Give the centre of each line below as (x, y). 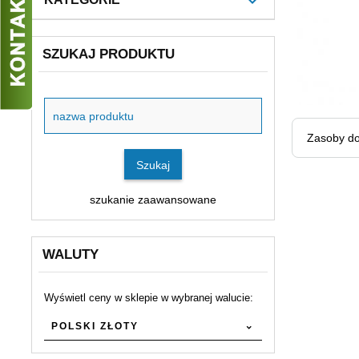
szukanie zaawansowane (153, 200)
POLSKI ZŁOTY (95, 326)
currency (65, 313)
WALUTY (71, 254)
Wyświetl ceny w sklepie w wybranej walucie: (149, 298)
